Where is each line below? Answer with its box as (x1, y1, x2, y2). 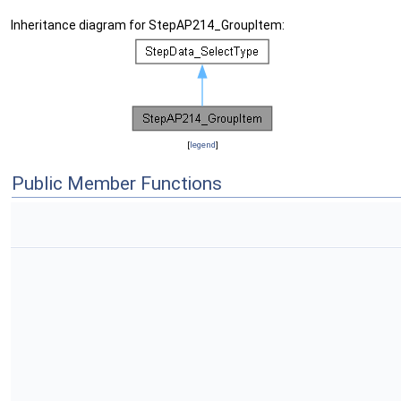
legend (189, 140, 216, 149)
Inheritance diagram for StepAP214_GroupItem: (11, 18, 285, 32)
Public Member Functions (12, 173, 222, 194)
